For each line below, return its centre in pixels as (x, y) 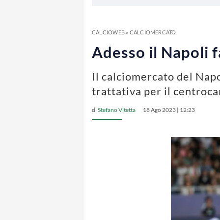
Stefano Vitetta (117, 110)
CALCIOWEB (108, 32)
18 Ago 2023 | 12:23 (169, 110)
